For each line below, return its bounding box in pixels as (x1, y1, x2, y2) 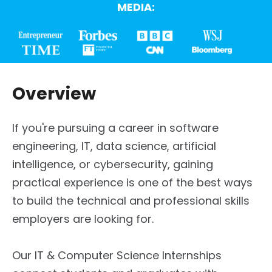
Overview (12, 82, 96, 106)
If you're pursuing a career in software (12, 120, 219, 136)
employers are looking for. (12, 211, 154, 227)
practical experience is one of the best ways (12, 175, 253, 191)
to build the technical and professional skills (12, 193, 250, 209)
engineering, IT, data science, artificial (12, 138, 216, 154)
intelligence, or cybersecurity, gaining (12, 157, 213, 172)
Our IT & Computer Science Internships (12, 248, 222, 263)
